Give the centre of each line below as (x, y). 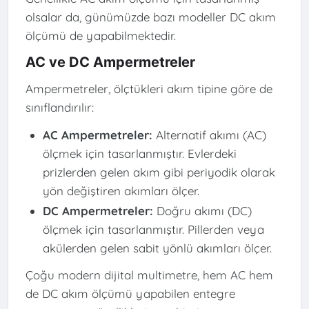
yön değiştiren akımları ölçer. (121, 190)
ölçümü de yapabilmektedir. (100, 35)
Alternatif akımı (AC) (209, 134)
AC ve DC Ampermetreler (110, 62)
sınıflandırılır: (59, 108)
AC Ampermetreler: (97, 134)
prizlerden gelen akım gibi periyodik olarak (159, 172)
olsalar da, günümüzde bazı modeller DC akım (150, 17)
